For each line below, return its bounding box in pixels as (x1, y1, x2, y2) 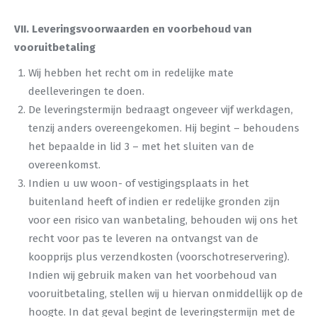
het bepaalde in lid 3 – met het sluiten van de (28, 140, 254, 153)
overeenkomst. (28, 158, 100, 171)
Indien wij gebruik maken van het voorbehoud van (28, 269, 277, 282)
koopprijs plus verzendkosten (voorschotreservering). (28, 250, 289, 263)
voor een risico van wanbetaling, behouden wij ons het (28, 214, 298, 226)
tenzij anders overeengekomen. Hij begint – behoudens (28, 122, 299, 134)
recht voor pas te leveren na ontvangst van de (28, 232, 258, 245)
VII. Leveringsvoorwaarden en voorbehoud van (14, 23, 252, 35)
